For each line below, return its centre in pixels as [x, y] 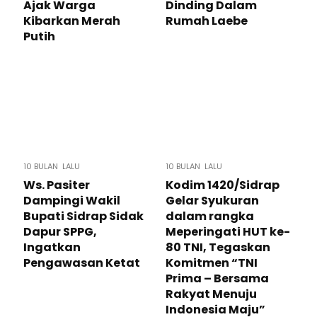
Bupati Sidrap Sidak [83, 216]
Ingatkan [52, 247]
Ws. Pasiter [57, 185]
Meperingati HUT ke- [228, 232]
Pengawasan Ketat [82, 263]
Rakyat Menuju [211, 294]
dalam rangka [210, 216]
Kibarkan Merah [72, 21]
